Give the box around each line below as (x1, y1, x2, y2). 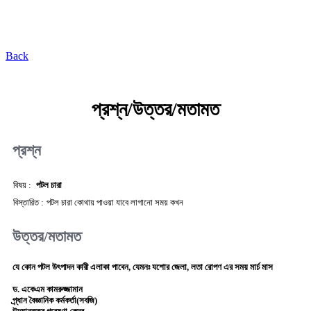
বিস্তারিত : (12, 196, 44, 208)
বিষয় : (12, 179, 31, 190)
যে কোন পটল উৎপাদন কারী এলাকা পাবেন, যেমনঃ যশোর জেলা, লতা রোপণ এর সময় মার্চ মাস (12, 262, 273, 273)
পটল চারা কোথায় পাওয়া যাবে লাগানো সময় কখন (46, 196, 183, 208)
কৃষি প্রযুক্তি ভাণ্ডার (87, 16, 224, 37)
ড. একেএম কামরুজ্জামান (12, 284, 83, 295)
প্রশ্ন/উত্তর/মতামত (92, 99, 219, 121)
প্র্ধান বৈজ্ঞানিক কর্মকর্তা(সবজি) (12, 295, 97, 306)
